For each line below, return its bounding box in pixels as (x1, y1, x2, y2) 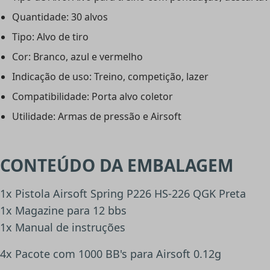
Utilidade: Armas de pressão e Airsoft (12, 110, 181, 124)
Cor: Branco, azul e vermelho (12, 50, 143, 64)
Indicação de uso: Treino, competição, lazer (12, 70, 209, 84)
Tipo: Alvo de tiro (12, 30, 89, 44)
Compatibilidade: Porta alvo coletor (12, 90, 173, 104)
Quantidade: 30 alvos (12, 10, 108, 24)
